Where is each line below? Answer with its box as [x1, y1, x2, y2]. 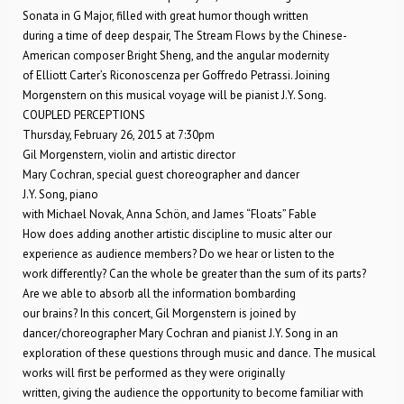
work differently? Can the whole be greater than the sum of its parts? [23, 266, 366, 281]
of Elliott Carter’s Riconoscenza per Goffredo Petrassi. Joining [23, 68, 330, 83]
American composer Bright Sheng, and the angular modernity [23, 48, 329, 63]
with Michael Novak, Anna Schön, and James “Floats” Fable [23, 207, 317, 222]
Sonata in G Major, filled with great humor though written [23, 8, 308, 23]
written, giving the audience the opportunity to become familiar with [23, 385, 363, 400]
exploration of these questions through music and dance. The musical [23, 345, 376, 361]
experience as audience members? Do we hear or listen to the [23, 246, 335, 262]
